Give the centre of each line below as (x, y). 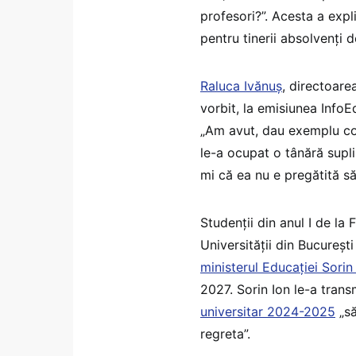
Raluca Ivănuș (241, 85)
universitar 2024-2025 (268, 311)
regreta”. (225, 333)
